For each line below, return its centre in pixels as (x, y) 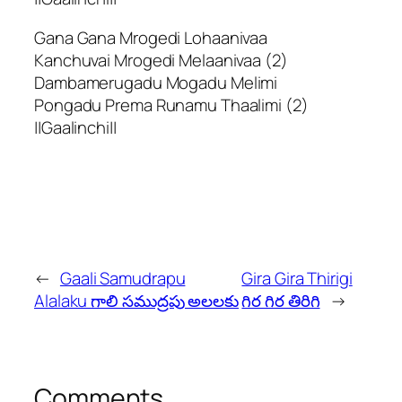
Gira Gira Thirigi (297, 278)
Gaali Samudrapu (122, 278)
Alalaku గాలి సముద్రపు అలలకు (136, 300)
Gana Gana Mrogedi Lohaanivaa (151, 37)
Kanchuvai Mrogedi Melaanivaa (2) (161, 60)
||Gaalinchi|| (75, 127)
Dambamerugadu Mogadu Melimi (156, 82)
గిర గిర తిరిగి (281, 300)
